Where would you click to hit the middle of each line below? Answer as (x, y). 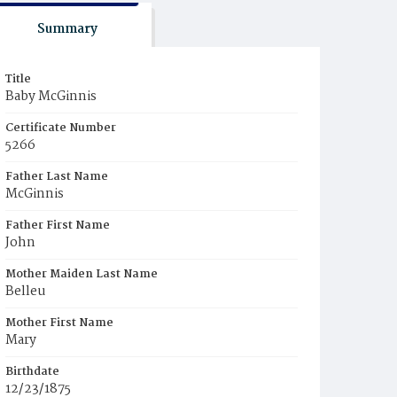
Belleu (26, 292)
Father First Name (58, 226)
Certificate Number (61, 128)
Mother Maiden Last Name (82, 274)
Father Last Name (57, 177)
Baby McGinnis (51, 97)
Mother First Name (59, 323)
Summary (67, 29)
